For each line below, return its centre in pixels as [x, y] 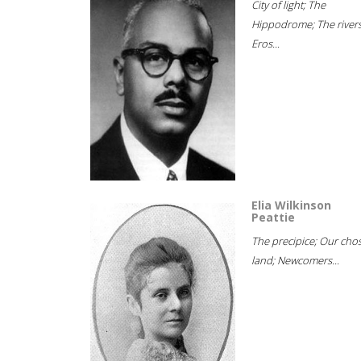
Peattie [273, 217]
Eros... [266, 44]
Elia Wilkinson [291, 205]
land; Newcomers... [295, 260]
